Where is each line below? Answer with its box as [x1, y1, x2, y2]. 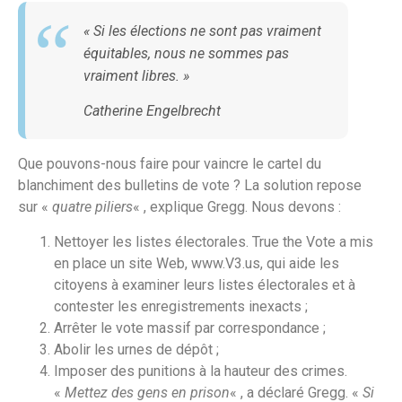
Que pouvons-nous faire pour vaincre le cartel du [18, 155, 321, 173]
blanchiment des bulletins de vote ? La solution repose [18, 177, 362, 195]
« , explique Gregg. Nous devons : [133, 198, 341, 216]
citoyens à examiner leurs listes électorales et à [54, 275, 355, 293]
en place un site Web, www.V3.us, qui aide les [54, 254, 339, 272]
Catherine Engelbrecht [83, 101, 221, 119]
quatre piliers [52, 198, 133, 216]
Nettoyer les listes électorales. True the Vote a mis [54, 232, 373, 250]
